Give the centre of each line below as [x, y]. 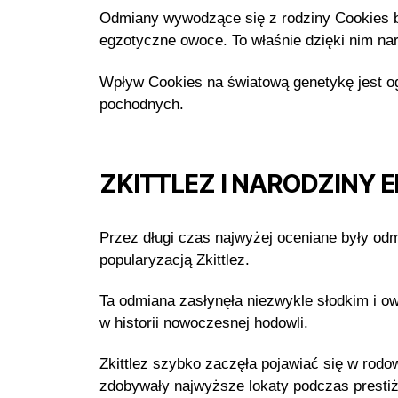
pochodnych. [142, 104]
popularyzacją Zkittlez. [175, 259]
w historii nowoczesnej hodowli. [204, 322]
